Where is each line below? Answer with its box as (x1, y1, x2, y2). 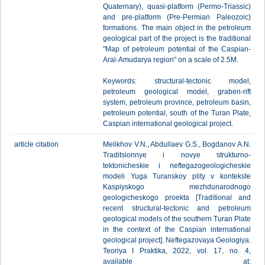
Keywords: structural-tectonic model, (103, 77, 251, 85)
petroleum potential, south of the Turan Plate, (103, 109, 251, 117)
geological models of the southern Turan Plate (103, 215, 251, 223)
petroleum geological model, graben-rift (103, 88, 251, 96)
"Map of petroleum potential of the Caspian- (103, 45, 251, 53)
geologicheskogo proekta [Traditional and (103, 193, 251, 202)
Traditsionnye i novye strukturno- (103, 151, 251, 159)
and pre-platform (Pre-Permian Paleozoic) (103, 13, 251, 21)
